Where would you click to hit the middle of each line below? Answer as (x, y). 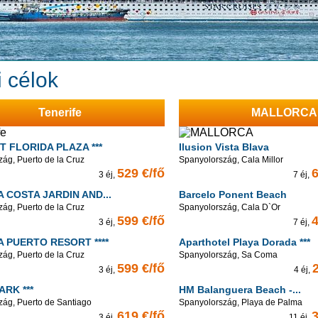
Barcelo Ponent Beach (233, 194)
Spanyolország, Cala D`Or (230, 207)
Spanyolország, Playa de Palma (241, 302)
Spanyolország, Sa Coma (228, 255)
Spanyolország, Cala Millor (231, 160)
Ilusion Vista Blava (224, 147)
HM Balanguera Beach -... (240, 290)
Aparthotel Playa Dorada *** (245, 242)
